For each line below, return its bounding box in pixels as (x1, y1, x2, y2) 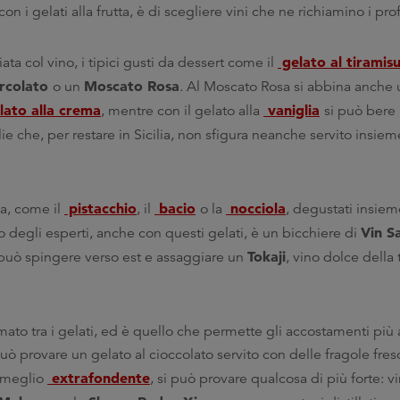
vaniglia (263, 101, 320, 119)
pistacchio (64, 199, 137, 217)
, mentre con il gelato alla (101, 102, 263, 120)
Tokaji (247, 247, 286, 265)
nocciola (226, 199, 286, 217)
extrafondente (47, 369, 150, 387)
